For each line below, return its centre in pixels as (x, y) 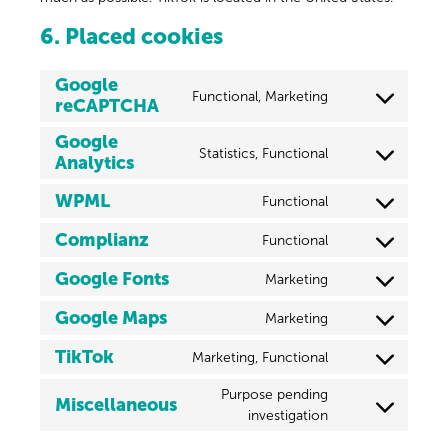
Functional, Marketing (259, 96)
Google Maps (111, 317)
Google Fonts (112, 278)
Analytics (95, 163)
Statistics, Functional (263, 153)
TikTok (85, 356)
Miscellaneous (116, 404)
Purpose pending (274, 395)
